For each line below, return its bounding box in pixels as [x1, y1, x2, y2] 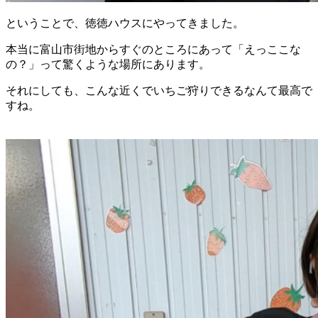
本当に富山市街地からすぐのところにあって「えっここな [6, 43, 301, 56]
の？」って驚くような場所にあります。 [6, 58, 210, 71]
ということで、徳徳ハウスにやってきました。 [6, 17, 244, 30]
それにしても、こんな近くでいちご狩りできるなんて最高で [6, 84, 312, 97]
